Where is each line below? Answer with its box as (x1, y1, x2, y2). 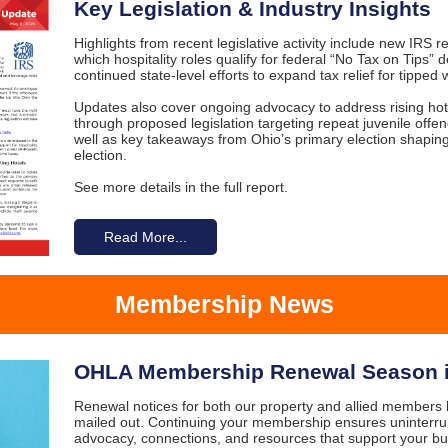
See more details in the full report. (74, 179, 288, 195)
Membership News (114, 290, 334, 318)
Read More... (104, 229, 187, 245)
